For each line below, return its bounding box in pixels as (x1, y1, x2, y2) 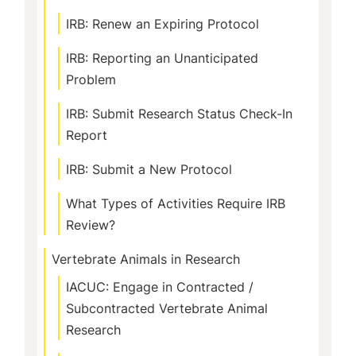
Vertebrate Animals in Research (52, 250, 240, 268)
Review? (66, 216, 115, 234)
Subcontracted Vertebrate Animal (66, 300, 268, 317)
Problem (66, 71, 116, 88)
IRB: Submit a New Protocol (66, 161, 232, 178)
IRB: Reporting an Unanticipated (66, 49, 258, 67)
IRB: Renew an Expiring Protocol (66, 15, 259, 33)
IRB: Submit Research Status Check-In (66, 105, 292, 122)
